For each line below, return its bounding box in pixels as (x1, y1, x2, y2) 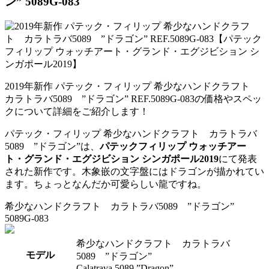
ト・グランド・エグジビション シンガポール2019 (5, 154, 219, 165)
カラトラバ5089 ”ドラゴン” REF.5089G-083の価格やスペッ (5, 94, 262, 104)
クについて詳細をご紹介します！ (5, 106, 149, 117)
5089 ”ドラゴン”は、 (5, 141, 100, 152)
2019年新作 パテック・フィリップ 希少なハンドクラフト (5, 81, 259, 92)
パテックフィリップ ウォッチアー (100, 141, 246, 152)
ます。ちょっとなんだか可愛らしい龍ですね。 (5, 179, 207, 190)
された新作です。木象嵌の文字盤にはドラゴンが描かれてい (5, 166, 264, 177)
